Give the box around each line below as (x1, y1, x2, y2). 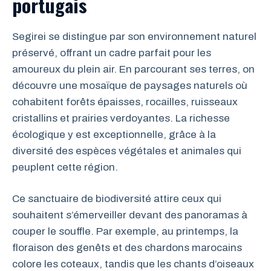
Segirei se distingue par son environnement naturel (12, 30, 256, 42)
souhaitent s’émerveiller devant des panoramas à (12, 209, 247, 221)
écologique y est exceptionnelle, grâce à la (12, 128, 216, 140)
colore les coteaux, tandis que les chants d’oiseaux (12, 258, 254, 270)
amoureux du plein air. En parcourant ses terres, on (12, 63, 255, 75)
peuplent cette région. (12, 161, 118, 173)
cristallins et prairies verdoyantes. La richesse (12, 112, 230, 124)
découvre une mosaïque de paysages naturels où (12, 79, 247, 91)
